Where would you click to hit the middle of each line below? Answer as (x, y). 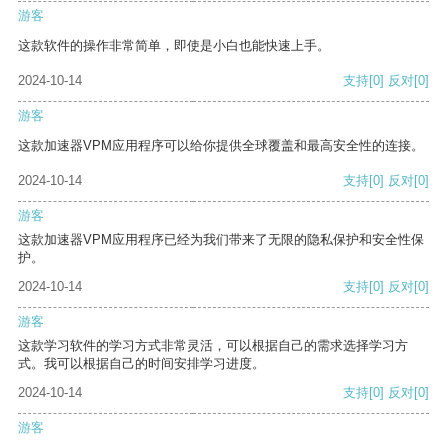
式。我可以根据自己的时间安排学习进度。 (141, 364)
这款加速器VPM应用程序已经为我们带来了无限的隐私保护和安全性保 (221, 240)
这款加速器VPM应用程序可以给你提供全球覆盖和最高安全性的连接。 (221, 146)
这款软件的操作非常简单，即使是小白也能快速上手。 (174, 46)
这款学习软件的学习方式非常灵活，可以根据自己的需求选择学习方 (213, 346)
